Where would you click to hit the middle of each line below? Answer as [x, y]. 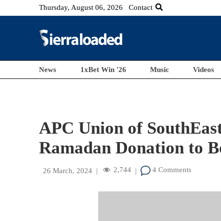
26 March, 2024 [68, 171]
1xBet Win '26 [103, 70]
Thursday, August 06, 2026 [81, 7]
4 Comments [171, 170]
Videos [204, 70]
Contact [141, 7]
